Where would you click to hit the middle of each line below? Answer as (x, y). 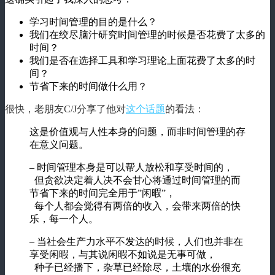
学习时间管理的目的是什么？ (93, 21)
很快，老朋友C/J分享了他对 (65, 109)
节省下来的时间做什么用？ (88, 86)
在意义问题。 (59, 144)
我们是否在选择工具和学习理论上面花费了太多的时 (142, 60)
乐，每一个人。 (64, 219)
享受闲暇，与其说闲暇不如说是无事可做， (123, 254)
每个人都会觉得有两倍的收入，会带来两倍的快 (135, 206)
